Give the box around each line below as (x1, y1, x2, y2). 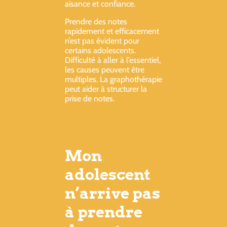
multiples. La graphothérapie (65, 74, 162, 84)
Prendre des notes (65, 16, 127, 26)
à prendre (65, 202, 142, 221)
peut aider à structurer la (65, 84, 147, 94)
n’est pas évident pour (65, 35, 139, 46)
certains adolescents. (65, 45, 136, 55)
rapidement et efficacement (65, 26, 159, 36)
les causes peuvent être (65, 64, 144, 74)
